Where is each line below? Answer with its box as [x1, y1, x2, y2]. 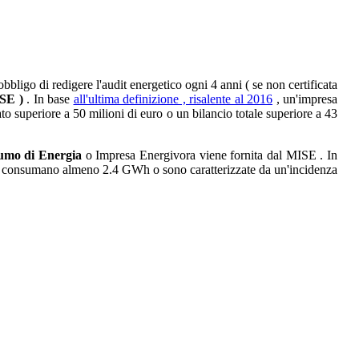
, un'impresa [272, 91, 337, 106]
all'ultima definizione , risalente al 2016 [73, 91, 272, 106]
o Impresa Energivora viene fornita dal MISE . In [82, 147, 338, 162]
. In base [22, 91, 74, 106]
